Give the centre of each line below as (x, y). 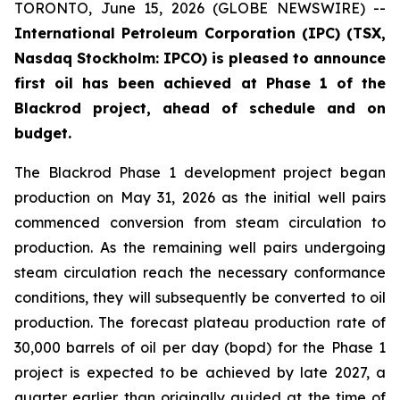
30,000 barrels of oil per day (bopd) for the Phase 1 (200, 347)
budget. (43, 133)
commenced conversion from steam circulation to (200, 222)
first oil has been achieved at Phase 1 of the (200, 83)
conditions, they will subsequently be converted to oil (200, 297)
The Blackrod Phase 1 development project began (200, 172)
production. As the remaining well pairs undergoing (200, 247)
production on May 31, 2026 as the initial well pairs (200, 197)
